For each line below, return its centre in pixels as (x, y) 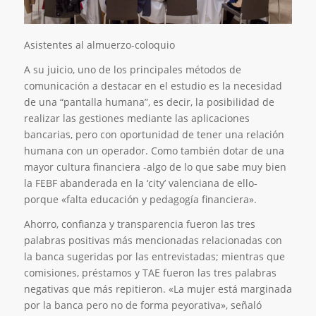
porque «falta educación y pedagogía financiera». (140, 199)
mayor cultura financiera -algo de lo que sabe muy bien (155, 166)
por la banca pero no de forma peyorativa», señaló (142, 305)
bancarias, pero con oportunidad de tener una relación (154, 134)
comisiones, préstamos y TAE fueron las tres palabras (150, 272)
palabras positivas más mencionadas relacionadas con (153, 240)
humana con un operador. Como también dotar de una (154, 150)
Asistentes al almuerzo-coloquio (99, 45)
